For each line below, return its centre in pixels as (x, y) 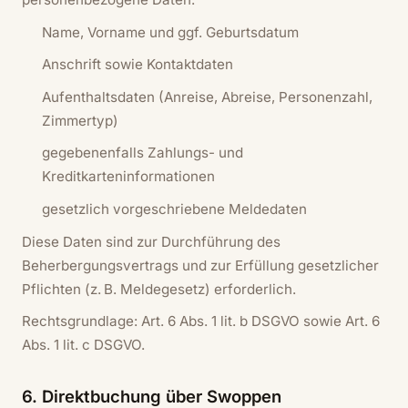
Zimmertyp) (81, 120)
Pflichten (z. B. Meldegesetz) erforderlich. (159, 289)
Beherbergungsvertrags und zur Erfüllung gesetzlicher (200, 265)
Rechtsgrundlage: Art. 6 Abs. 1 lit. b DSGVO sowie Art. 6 (201, 321)
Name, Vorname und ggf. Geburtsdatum (171, 32)
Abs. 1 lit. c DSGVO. (83, 345)
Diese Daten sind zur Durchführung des (151, 241)
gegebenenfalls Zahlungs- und (143, 153)
